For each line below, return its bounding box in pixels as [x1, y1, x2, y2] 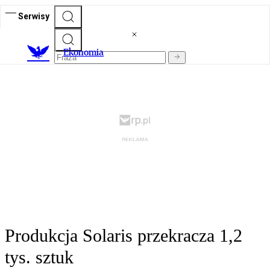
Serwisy [18, 11, 49, 21]
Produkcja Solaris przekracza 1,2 [5, 225, 242, 246]
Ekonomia [63, 46, 104, 58]
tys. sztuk [5, 247, 74, 268]
